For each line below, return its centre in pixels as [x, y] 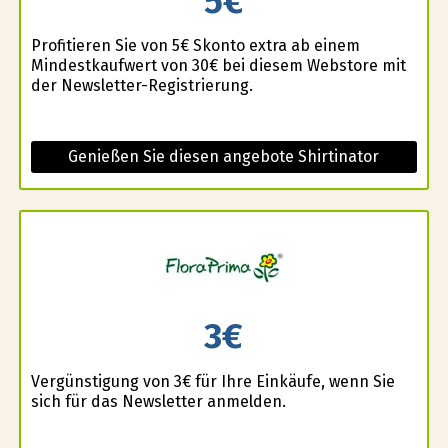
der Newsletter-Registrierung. [141, 86]
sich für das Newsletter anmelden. [158, 401]
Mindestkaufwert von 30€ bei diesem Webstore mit [218, 66]
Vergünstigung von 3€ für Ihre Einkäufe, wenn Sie [212, 381]
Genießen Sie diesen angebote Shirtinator [224, 157]
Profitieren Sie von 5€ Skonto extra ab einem [195, 46]
